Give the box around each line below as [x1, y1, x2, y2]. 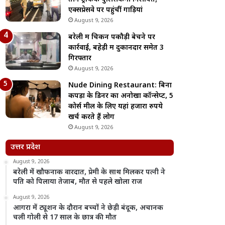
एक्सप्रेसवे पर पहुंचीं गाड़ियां [68, 6, 143, 15]
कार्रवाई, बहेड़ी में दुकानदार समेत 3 [68, 43, 164, 53]
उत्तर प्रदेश [11, 143, 41, 152]
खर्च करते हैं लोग [68, 113, 115, 122]
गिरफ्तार [68, 54, 92, 63]
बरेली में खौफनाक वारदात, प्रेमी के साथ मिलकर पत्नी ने [13, 168, 166, 177]
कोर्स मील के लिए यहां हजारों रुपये [68, 102, 163, 111]
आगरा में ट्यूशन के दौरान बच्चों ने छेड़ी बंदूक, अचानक [13, 203, 164, 213]
